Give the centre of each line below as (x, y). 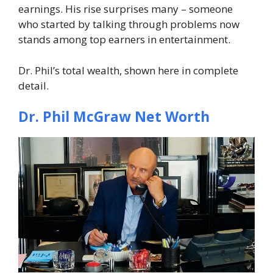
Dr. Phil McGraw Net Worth (114, 117)
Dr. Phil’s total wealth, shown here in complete (128, 70)
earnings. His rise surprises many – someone (126, 9)
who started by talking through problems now (129, 24)
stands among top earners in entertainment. (124, 40)
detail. (34, 85)
